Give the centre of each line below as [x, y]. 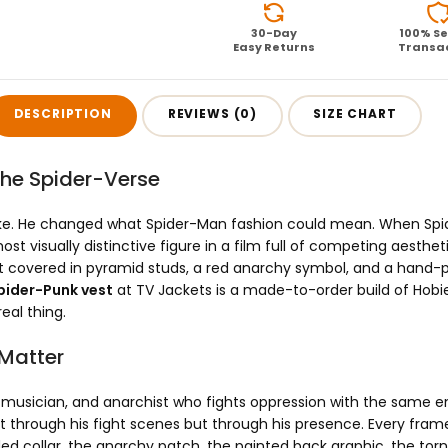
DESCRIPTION [62, 113]
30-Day [274, 33]
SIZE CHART [355, 113]
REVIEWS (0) [212, 113]
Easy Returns [274, 47]
